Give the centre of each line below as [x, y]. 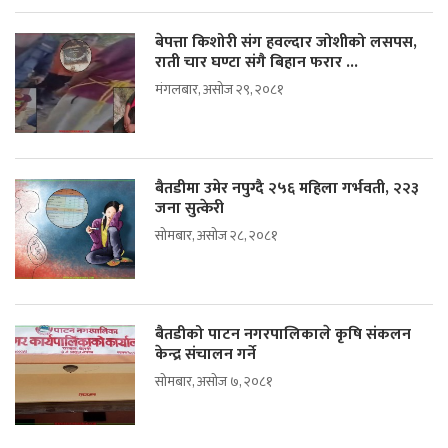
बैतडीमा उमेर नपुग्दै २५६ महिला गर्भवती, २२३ [287, 189]
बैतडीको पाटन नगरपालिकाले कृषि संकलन [283, 335]
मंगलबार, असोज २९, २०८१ [219, 90]
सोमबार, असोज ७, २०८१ [214, 382]
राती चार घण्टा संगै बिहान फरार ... [256, 63]
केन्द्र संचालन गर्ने [205, 355]
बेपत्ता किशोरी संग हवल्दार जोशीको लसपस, [286, 43]
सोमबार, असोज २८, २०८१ [216, 236]
